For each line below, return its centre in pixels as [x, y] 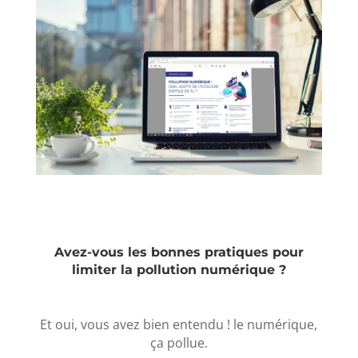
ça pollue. [179, 342]
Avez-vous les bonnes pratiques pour [179, 252]
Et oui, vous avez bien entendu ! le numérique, [179, 324]
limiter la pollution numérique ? [179, 269]
